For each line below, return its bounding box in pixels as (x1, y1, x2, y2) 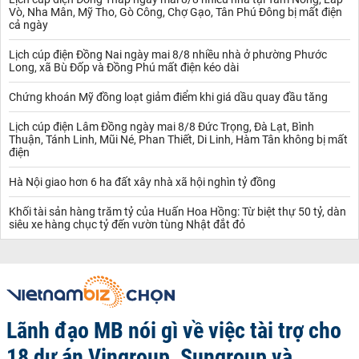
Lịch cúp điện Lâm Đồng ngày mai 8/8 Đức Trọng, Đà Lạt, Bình (9, 119, 314, 133)
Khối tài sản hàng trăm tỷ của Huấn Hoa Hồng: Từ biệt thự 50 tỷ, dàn (9, 204, 346, 218)
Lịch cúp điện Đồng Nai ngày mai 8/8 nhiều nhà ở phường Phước (9, 47, 327, 61)
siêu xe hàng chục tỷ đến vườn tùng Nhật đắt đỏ (9, 217, 245, 231)
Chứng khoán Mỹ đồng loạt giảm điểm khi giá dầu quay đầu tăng (9, 90, 328, 103)
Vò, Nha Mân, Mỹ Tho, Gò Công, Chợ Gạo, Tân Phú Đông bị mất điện (9, 5, 342, 18)
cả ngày (9, 18, 48, 31)
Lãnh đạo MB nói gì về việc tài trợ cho (6, 317, 341, 344)
